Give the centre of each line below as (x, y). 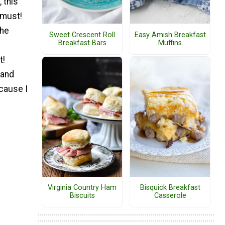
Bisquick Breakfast (170, 188)
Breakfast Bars (82, 43)
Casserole (170, 196)
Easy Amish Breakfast (170, 35)
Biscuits (82, 196)
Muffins (170, 43)
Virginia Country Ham (82, 188)
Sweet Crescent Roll (82, 35)
